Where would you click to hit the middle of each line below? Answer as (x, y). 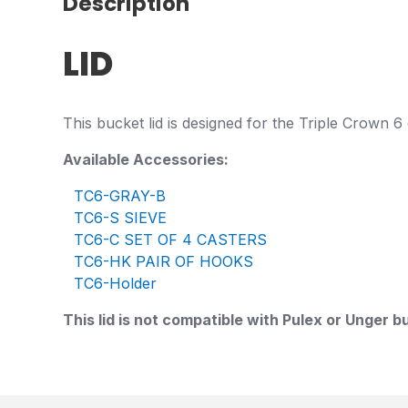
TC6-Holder (115, 283)
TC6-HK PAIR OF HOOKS (163, 261)
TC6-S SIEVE (122, 217)
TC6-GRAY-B (120, 195)
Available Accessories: (146, 159)
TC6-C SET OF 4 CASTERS (170, 239)
